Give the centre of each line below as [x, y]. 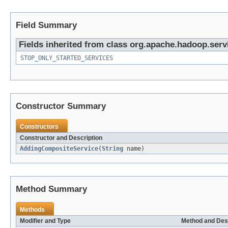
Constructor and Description [61, 138]
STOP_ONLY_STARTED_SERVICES [67, 58]
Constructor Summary [61, 106]
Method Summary [51, 189]
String [112, 148]
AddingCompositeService [59, 148]
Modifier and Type [45, 221]
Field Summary [46, 25]
